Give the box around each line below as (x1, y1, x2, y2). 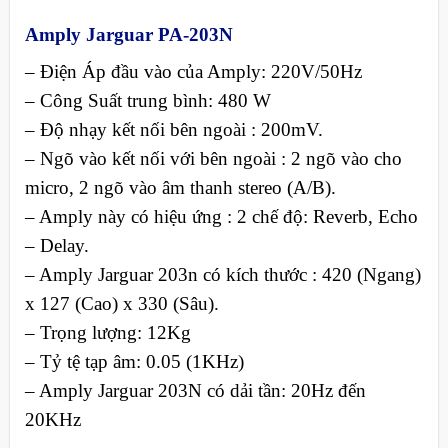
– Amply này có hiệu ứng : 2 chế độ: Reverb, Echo (24, 205, 418, 227)
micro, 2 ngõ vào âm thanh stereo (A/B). (24, 176, 336, 198)
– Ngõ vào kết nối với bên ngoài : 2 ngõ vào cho (24, 147, 402, 169)
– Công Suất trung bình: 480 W (24, 89, 271, 111)
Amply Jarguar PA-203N (24, 23, 233, 45)
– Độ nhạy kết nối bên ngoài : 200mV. (24, 118, 323, 140)
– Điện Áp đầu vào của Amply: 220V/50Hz (24, 60, 362, 82)
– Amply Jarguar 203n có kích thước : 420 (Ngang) (24, 263, 421, 285)
